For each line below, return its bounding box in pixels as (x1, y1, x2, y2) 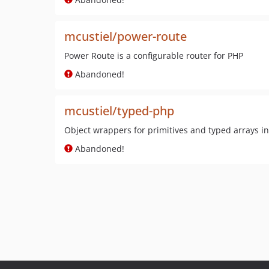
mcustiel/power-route (64, 28, 187, 44)
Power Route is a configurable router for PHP (64, 50, 243, 61)
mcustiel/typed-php (64, 103, 174, 119)
